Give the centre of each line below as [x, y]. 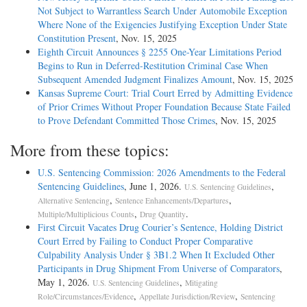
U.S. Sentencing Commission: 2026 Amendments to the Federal [162, 173]
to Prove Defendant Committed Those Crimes [126, 121]
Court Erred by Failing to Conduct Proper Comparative [145, 241]
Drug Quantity [163, 214]
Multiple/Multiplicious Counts [86, 214]
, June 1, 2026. [154, 186]
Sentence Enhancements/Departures [172, 201]
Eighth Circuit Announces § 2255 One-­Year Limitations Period [160, 52]
